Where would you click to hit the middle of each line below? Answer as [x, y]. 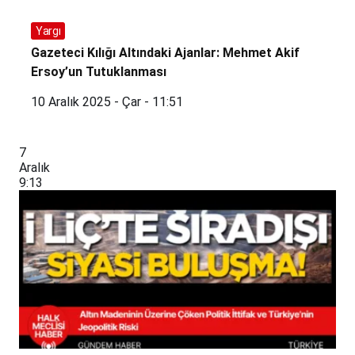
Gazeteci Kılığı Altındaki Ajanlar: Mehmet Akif [165, 53]
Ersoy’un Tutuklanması [99, 72]
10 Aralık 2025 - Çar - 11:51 [107, 102]
